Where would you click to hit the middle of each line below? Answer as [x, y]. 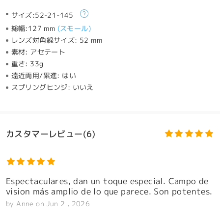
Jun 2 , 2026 [68, 204]
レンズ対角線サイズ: [45, 41]
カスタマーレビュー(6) [51, 134]
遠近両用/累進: [37, 76]
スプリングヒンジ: [42, 88]
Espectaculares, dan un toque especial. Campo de [107, 181]
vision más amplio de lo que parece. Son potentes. [109, 192]
